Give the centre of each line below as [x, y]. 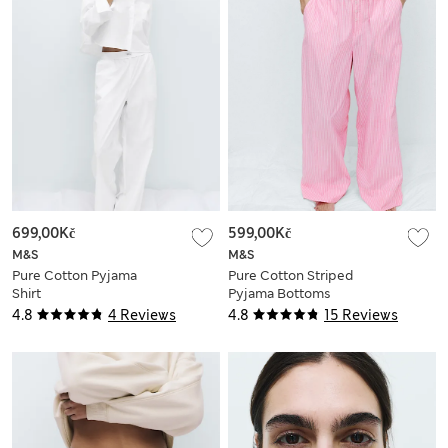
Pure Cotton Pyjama [74, 276]
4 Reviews [142, 315]
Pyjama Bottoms [279, 294]
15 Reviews [361, 315]
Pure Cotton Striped [290, 276]
